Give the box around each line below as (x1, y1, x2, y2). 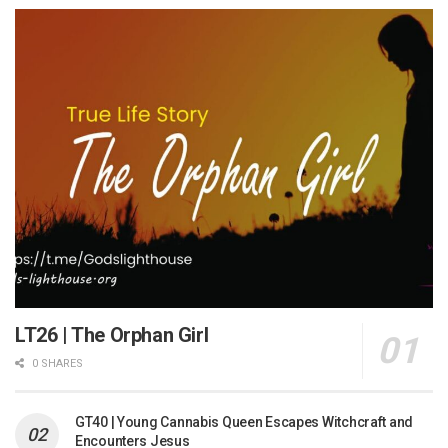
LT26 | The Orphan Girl (15, 323, 209, 348)
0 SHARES (29, 357, 83, 371)
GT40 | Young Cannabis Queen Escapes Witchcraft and (75, 414, 414, 431)
